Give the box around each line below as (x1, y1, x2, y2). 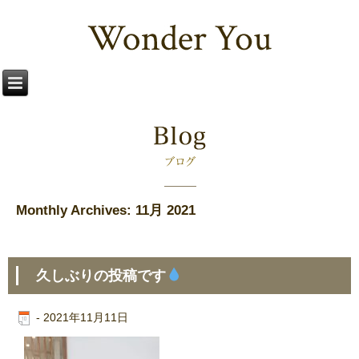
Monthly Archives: (16, 203, 135, 219)
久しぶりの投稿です (36, 267, 166, 284)
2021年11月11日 (43, 310, 128, 324)
